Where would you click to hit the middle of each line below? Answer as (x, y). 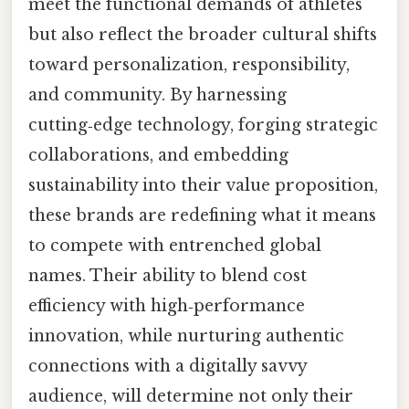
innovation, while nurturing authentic (186, 336)
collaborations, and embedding (158, 156)
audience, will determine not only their (191, 397)
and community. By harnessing (157, 95)
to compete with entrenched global (175, 246)
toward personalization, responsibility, (189, 65)
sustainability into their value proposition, (203, 186)
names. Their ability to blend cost (168, 276)
